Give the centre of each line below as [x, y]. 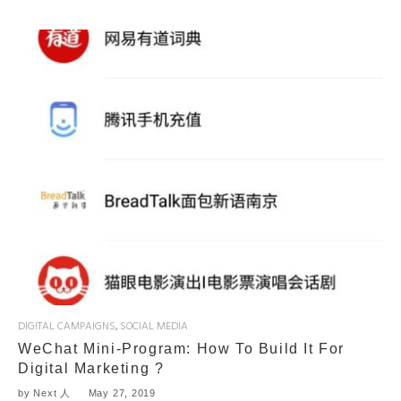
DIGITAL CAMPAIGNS [67, 326]
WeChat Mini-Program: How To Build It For [182, 348]
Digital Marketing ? [91, 368]
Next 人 [52, 392]
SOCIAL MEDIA [154, 326]
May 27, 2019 [122, 392]
